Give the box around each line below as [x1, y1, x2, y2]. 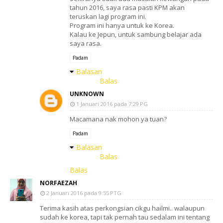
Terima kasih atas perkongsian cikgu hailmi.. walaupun [40, 204, 205, 213]
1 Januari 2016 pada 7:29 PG [76, 100, 148, 108]
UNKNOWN [70, 90, 104, 98]
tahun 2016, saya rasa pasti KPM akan [70, 3, 185, 12]
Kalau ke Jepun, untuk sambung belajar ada [70, 30, 202, 39]
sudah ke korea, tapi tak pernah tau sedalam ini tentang [40, 213, 210, 222]
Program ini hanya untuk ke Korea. [70, 21, 174, 30]
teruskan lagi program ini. [70, 12, 146, 21]
